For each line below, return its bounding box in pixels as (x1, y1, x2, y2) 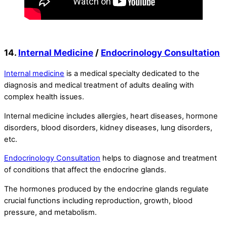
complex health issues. (4, 92, 84, 101)
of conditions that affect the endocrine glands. (4, 165, 166, 175)
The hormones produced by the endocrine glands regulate (4, 184, 209, 194)
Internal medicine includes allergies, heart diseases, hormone (4, 111, 218, 121)
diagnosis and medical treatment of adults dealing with (4, 80, 194, 90)
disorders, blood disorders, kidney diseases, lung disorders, (4, 123, 212, 132)
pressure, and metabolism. (4, 207, 97, 217)
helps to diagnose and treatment (100, 154, 217, 163)
